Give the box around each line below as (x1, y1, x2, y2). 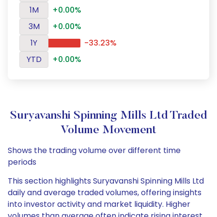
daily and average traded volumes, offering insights (8, 187, 201, 198)
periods (8, 156, 36, 168)
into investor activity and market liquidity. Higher (8, 199, 190, 210)
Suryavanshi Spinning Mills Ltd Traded (10, 110, 207, 122)
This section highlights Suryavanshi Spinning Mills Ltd (8, 175, 204, 186)
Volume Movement (61, 124, 156, 136)
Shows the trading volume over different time (8, 145, 181, 156)
